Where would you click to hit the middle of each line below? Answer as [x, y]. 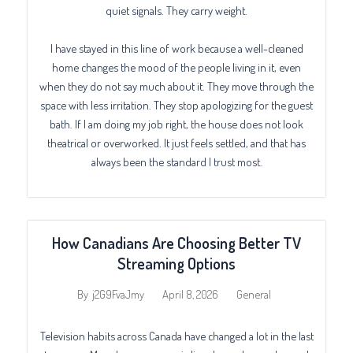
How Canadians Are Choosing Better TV [176, 242]
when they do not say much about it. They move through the [176, 85]
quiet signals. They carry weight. [176, 11]
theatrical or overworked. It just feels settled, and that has [176, 142]
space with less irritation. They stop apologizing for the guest [176, 104]
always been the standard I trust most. [176, 161]
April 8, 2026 [190, 294]
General [253, 294]
